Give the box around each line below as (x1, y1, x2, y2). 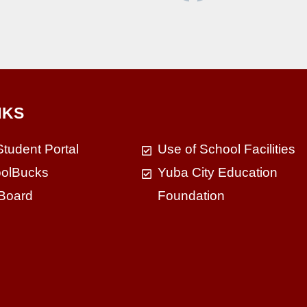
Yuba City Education (157, 164, 278, 180)
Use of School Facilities (157, 141, 295, 156)
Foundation (157, 188, 225, 203)
